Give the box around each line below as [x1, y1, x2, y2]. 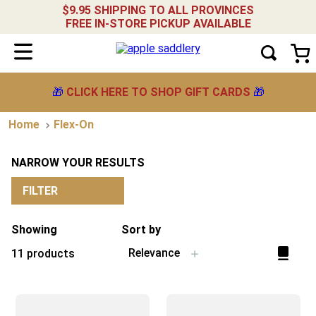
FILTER [23, 183, 58, 197]
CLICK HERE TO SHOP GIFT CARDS [66, 85, 250, 99]
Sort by [121, 223, 161, 236]
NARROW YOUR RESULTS [11, 156, 145, 169]
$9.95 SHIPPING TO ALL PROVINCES [62, 4, 254, 17]
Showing [11, 223, 57, 236]
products [27, 247, 75, 260]
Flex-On [54, 118, 94, 131]
